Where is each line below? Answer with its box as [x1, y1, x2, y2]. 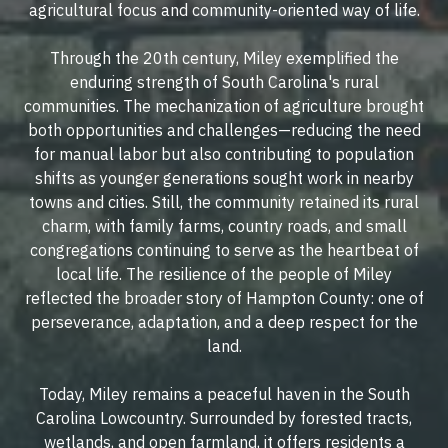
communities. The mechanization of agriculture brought [24, 96, 424, 117]
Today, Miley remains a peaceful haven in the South [38, 384, 410, 405]
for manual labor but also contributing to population [34, 144, 414, 165]
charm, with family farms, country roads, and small [41, 216, 407, 237]
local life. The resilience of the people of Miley [56, 264, 392, 285]
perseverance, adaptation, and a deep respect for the [30, 312, 418, 333]
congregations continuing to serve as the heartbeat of [29, 240, 419, 261]
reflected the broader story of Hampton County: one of [24, 288, 424, 309]
